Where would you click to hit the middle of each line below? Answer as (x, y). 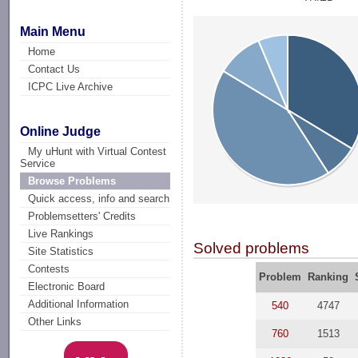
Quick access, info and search (99, 199)
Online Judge (61, 132)
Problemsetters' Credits (82, 217)
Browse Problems (72, 181)
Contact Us (54, 69)
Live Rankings (61, 234)
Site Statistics (61, 252)
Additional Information (79, 304)
